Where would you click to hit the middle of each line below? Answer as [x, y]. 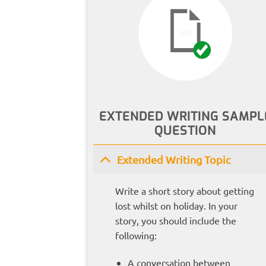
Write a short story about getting [184, 191]
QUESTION [185, 131]
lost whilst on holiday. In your [176, 206]
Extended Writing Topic [174, 159]
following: [136, 235]
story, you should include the [175, 221]
